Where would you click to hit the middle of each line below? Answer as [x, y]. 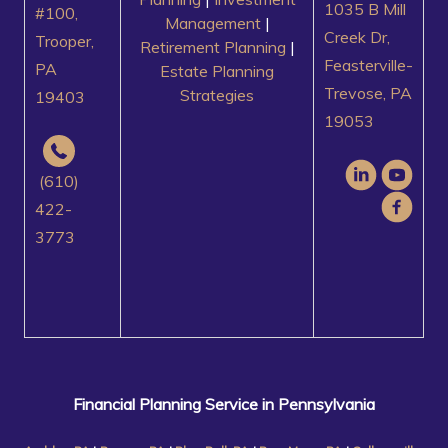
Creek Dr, [357, 37]
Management [212, 23]
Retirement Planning [212, 47]
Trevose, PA [368, 93]
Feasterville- [369, 65]
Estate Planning [217, 71]
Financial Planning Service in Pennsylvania [224, 404]
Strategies [217, 95]
